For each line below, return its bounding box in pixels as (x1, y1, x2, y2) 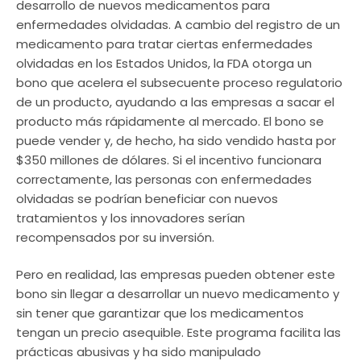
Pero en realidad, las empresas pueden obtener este (16, 266, 335, 284)
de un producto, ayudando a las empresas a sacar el (16, 93, 334, 110)
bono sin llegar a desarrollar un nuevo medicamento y (16, 285, 339, 303)
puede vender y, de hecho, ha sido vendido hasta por (16, 131, 336, 149)
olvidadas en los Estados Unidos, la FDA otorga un (16, 54, 312, 72)
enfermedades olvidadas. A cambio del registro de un (16, 15, 340, 33)
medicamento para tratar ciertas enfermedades (16, 35, 313, 52)
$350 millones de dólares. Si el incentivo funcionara (16, 151, 322, 168)
